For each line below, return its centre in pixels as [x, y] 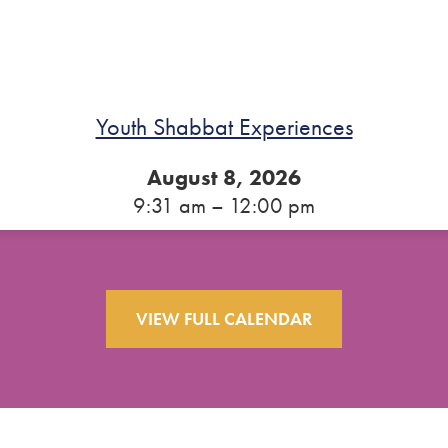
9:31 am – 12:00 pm [224, 205]
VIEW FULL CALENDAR [224, 318]
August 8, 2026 [224, 177]
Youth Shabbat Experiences [224, 126]
